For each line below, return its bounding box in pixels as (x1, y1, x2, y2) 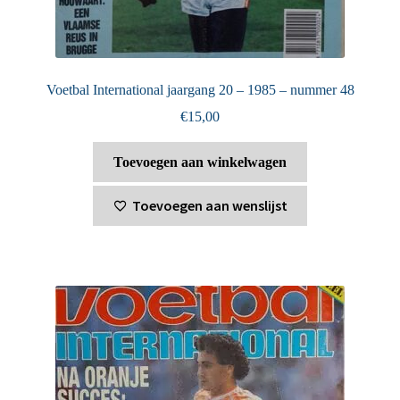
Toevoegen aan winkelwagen (113, 154, 287, 171)
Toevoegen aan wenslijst (131, 196, 287, 214)
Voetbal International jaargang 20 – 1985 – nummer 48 (46, 81, 354, 97)
